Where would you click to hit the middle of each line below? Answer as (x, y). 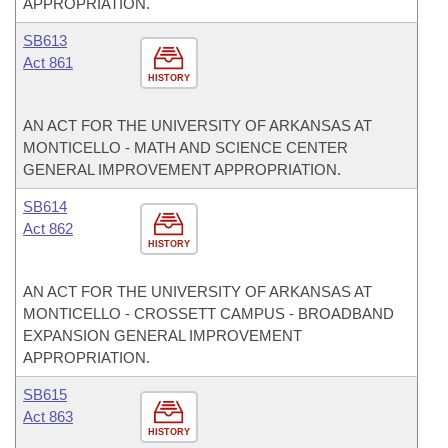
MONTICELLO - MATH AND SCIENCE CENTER (185, 147)
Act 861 (48, 62)
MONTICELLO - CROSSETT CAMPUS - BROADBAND (208, 313)
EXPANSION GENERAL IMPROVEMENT (162, 335)
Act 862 (48, 228)
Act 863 (48, 416)
